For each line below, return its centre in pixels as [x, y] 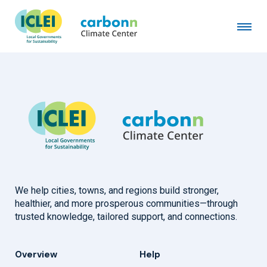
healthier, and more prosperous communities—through [126, 204]
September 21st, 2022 [62, 35]
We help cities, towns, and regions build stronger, [117, 191]
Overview [36, 255]
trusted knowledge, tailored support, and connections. [126, 217]
